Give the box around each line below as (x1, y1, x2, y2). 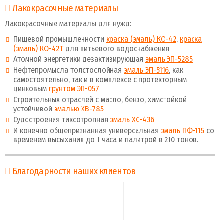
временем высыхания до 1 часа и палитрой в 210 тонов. (13, 135, 198, 144)
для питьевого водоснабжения (63, 43, 169, 53)
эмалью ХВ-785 (54, 104, 104, 113)
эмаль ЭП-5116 (124, 65, 169, 75)
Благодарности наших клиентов (12, 165, 136, 177)
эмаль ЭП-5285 (145, 54, 192, 64)
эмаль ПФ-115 (161, 125, 204, 135)
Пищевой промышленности (13, 34, 106, 44)
